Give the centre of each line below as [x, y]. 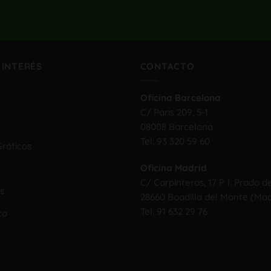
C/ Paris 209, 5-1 [174, 113]
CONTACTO [167, 66]
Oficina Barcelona [180, 98]
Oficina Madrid [173, 168]
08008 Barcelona [176, 127]
